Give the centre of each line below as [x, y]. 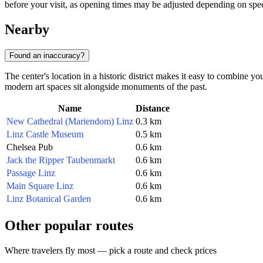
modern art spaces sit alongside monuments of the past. [106, 86]
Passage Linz [31, 173]
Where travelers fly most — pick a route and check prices [111, 250]
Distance [153, 108]
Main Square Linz [40, 186]
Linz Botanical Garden [49, 198]
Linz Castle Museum [45, 134]
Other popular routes [69, 225]
